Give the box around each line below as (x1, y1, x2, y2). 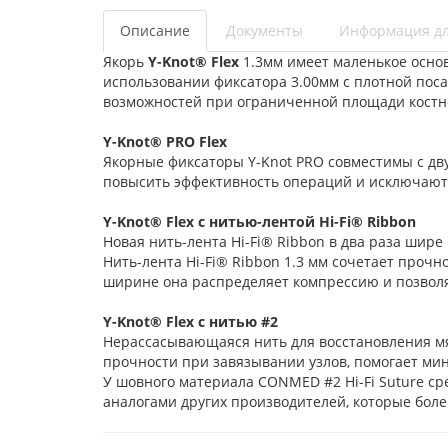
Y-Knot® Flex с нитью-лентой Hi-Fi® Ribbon (103, 212, 420, 231)
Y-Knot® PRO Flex (103, 132, 231, 151)
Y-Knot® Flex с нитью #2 (103, 312, 282, 331)
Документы (226, 21, 303, 40)
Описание (120, 21, 190, 40)
